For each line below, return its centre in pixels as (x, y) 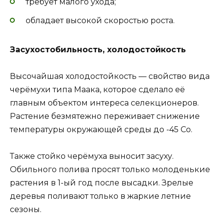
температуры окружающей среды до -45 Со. (101, 129)
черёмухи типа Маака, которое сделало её (97, 89)
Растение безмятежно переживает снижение (105, 116)
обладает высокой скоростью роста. (100, 20)
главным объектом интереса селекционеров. (104, 103)
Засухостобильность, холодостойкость (98, 49)
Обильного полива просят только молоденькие (110, 170)
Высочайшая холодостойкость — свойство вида (110, 76)
